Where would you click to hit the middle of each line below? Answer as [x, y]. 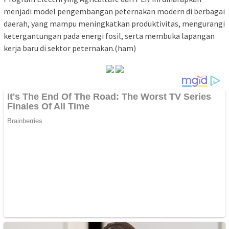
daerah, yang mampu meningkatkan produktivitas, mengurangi [114, 23]
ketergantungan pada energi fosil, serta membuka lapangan [109, 36]
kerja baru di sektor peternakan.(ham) [70, 48]
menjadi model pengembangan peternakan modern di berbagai [114, 11]
